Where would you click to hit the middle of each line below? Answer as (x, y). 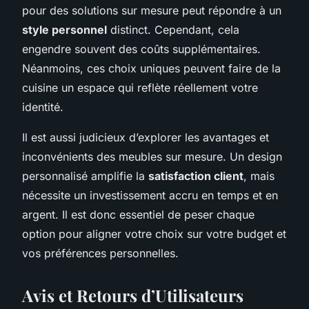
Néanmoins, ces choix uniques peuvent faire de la (151, 68)
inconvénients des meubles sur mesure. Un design (152, 156)
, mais (259, 176)
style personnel (64, 29)
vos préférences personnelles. (100, 253)
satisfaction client (196, 176)
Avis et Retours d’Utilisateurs (133, 295)
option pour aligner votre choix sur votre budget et (154, 233)
